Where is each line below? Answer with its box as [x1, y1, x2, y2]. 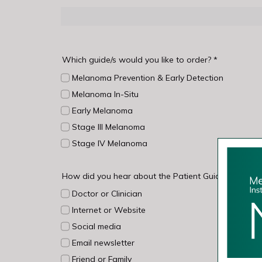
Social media [71, 220, 121, 232]
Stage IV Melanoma [71, 137, 147, 149]
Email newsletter [71, 237, 135, 248]
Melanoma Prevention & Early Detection [71, 72, 223, 83]
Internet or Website [71, 204, 146, 215]
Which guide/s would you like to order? [61, 54, 213, 65]
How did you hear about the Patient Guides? [61, 170, 235, 181]
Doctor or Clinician [71, 188, 142, 199]
